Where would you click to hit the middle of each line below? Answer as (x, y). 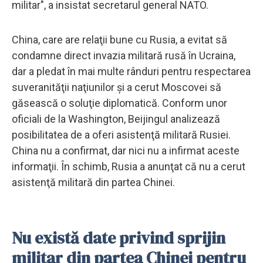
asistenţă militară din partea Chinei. (93, 182)
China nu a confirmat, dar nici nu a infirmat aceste (126, 150)
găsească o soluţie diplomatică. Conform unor (119, 103)
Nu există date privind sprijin (119, 237)
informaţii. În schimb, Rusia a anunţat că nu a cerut (129, 166)
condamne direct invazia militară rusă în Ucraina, (124, 55)
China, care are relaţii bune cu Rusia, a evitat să (119, 39)
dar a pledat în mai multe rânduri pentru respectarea (131, 71)
